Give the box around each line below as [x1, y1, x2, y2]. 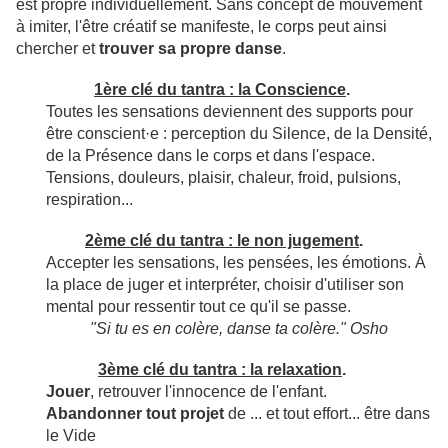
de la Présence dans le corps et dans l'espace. [46, 147, 375, 165]
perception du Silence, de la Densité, [171, 125, 432, 143]
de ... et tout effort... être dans [224, 405, 430, 423]
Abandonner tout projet [46, 405, 224, 423]
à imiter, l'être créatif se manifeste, [16, 18, 254, 36]
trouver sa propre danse [99, 40, 282, 58]
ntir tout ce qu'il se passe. [173, 298, 351, 316]
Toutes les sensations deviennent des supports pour [46, 103, 413, 121]
